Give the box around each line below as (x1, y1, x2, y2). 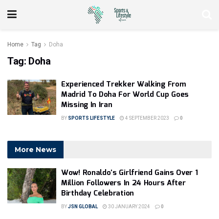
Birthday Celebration (61, 188, 134, 199)
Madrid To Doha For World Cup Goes (61, 89, 189, 101)
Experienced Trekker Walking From (61, 79, 186, 90)
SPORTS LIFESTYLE (68, 115, 115, 121)
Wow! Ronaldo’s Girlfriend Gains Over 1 (61, 167, 198, 179)
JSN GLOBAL (68, 204, 98, 209)
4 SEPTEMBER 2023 (124, 115, 169, 121)
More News (15, 145, 56, 154)
